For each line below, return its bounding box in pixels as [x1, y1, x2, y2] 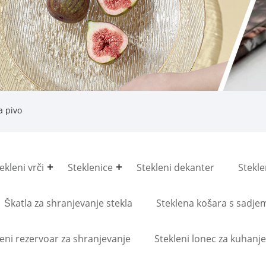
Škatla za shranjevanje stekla [4, 196, 132, 210]
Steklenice [68, 160, 113, 174]
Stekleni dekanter [137, 160, 214, 174]
